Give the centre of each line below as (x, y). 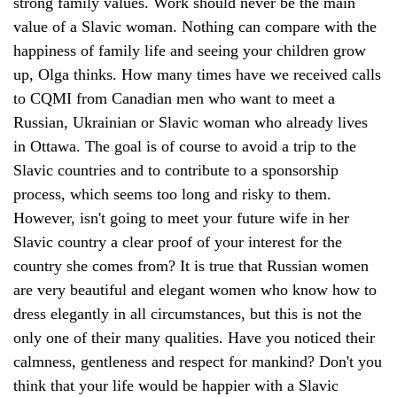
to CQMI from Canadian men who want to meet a (174, 98)
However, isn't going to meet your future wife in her (181, 218)
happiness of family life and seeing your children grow (190, 50)
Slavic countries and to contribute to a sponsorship (176, 170)
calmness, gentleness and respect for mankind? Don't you (198, 361)
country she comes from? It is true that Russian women (191, 265)
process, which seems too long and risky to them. (172, 194)
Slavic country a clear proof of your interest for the (178, 241)
